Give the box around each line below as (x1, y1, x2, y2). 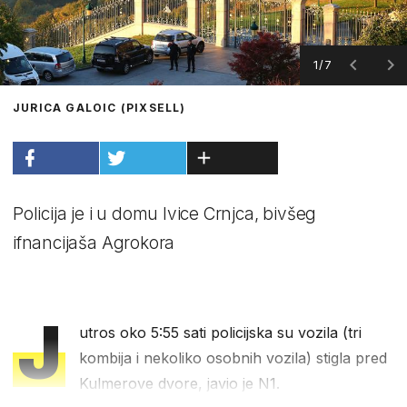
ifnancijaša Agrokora (13, 232, 175, 253)
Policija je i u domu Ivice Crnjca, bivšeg (13, 203, 317, 224)
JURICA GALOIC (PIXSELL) (13, 100, 186, 114)
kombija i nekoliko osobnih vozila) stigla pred (79, 348, 388, 367)
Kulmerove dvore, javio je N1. (79, 373, 281, 392)
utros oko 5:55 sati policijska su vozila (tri (79, 323, 362, 342)
